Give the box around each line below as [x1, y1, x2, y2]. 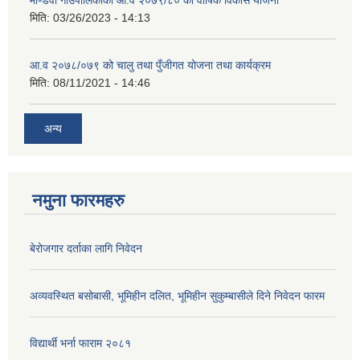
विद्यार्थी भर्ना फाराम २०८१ [30, 336, 131, 350]
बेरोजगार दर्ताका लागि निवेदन [30, 241, 142, 255]
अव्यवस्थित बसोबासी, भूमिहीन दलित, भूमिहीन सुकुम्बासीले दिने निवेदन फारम [30, 288, 325, 302]
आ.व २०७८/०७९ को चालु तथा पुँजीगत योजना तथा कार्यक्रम [30, 59, 271, 72]
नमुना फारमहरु [32, 190, 125, 211]
